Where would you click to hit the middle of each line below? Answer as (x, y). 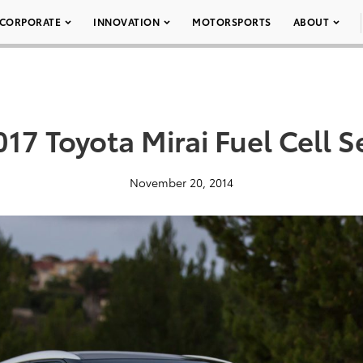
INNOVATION (126, 21)
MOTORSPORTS (232, 21)
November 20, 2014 (181, 182)
